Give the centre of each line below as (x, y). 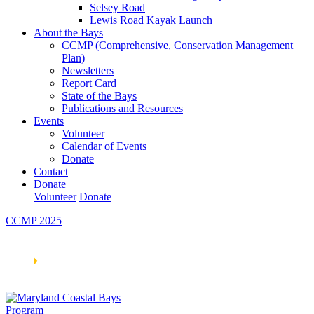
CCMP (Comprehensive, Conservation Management (177, 45)
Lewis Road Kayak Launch (151, 20)
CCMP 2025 (34, 220)
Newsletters (88, 70)
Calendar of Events (104, 146)
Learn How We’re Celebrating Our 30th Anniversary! (144, 245)
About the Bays (68, 33)
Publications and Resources (122, 108)
